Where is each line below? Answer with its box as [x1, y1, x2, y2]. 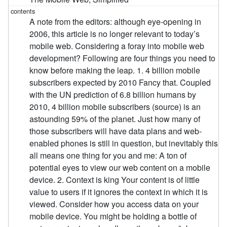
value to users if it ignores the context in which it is [29, 185, 208, 198]
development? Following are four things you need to [29, 52, 216, 64]
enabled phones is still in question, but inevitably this [29, 137, 218, 149]
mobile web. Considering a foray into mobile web [29, 40, 205, 52]
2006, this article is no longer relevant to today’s [29, 27, 200, 40]
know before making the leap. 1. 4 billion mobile [29, 64, 201, 76]
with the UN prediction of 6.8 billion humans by [29, 88, 197, 100]
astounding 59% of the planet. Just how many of [29, 112, 201, 125]
